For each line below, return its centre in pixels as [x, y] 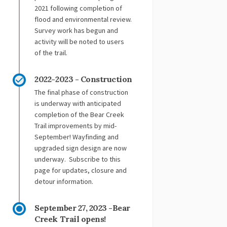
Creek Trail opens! [70, 219]
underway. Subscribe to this [78, 159]
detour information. [65, 182]
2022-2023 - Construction [83, 79]
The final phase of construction [82, 92]
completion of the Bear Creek [80, 115]
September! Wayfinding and [77, 137]
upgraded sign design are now [81, 148]
